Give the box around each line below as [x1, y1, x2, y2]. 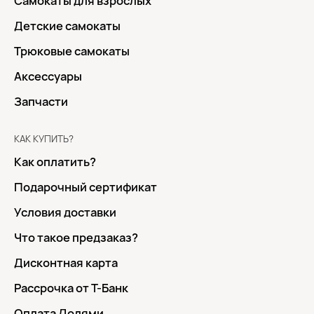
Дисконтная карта [14, 255, 118, 271]
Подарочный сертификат [14, 179, 157, 196]
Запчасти [14, 94, 68, 110]
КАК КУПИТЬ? [14, 132, 74, 146]
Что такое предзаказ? [14, 230, 138, 246]
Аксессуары [14, 69, 82, 85]
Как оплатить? [14, 154, 96, 170]
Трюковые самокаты [14, 43, 130, 60]
